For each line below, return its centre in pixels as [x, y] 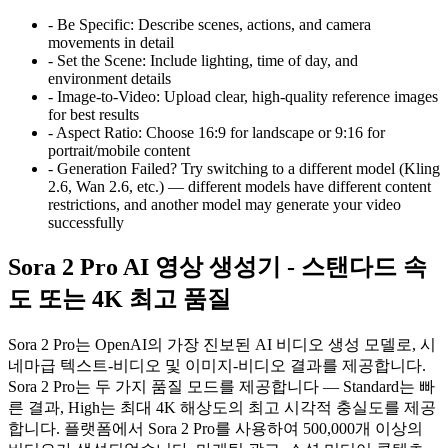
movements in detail [111, 42]
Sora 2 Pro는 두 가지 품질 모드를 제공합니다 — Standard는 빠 [221, 387]
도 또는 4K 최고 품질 [119, 299]
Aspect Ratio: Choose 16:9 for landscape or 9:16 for [220, 132]
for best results [93, 114]
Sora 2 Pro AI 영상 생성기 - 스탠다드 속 [217, 267]
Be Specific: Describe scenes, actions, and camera [214, 24]
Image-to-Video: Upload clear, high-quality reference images [247, 96]
